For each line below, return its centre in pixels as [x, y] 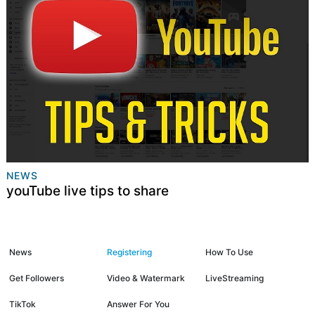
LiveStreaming [234, 278]
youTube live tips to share [87, 191]
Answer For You [139, 304]
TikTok [22, 304]
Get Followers [37, 278]
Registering [130, 252]
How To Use [229, 252]
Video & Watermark [146, 278]
